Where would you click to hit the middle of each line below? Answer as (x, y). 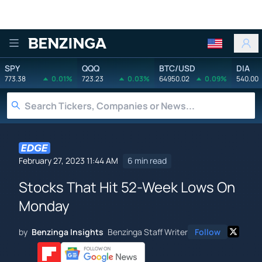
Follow (208, 232)
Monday (44, 205)
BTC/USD (177, 68)
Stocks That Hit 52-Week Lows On (127, 187)
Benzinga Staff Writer (148, 232)
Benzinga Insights (68, 232)
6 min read (147, 161)
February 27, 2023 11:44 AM (68, 161)
